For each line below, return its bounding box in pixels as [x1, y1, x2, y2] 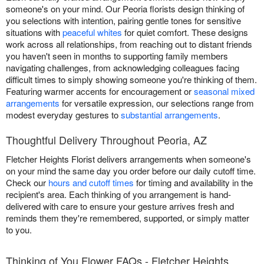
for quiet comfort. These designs [122, 25, 248, 38]
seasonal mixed [194, 84, 255, 97]
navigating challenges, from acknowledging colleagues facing [6, 61, 239, 74]
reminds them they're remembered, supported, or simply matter [6, 211, 249, 224]
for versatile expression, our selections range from [60, 96, 254, 109]
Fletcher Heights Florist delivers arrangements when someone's [6, 152, 251, 165]
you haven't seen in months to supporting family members [6, 49, 228, 62]
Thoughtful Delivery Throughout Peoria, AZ [6, 131, 207, 147]
